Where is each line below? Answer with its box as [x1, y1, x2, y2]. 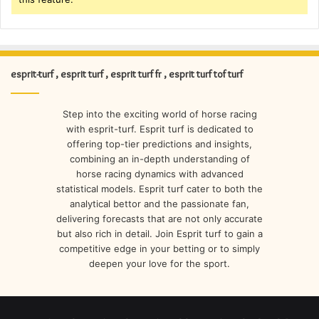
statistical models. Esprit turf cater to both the [56, 183, 263, 195]
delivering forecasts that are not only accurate [56, 213, 263, 225]
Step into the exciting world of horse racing [62, 108, 257, 120]
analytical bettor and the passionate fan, [70, 198, 249, 210]
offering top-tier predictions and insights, [67, 138, 252, 150]
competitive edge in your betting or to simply [59, 243, 260, 255]
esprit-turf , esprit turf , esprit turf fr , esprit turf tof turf [11, 68, 243, 81]
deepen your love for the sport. [89, 258, 230, 270]
